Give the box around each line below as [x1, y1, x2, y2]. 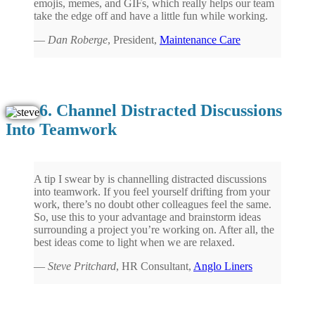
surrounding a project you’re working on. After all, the [34, 223, 274, 236]
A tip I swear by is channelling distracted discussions [34, 172, 266, 185]
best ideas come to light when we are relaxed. [34, 236, 235, 248]
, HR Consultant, [116, 259, 193, 272]
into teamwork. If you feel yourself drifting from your [34, 185, 270, 198]
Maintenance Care [160, 33, 240, 46]
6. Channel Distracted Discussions [39, 101, 282, 120]
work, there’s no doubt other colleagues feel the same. [34, 198, 271, 210]
